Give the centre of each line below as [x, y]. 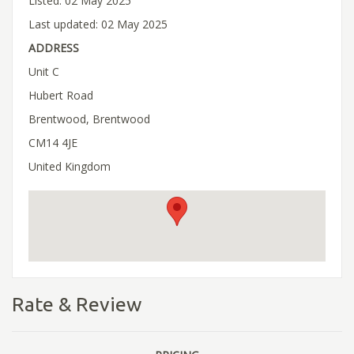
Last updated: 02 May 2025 [98, 24]
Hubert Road [61, 95]
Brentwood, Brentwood [89, 119]
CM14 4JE [53, 142]
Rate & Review [77, 304]
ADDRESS [54, 47]
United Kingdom [70, 166]
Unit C [44, 71]
